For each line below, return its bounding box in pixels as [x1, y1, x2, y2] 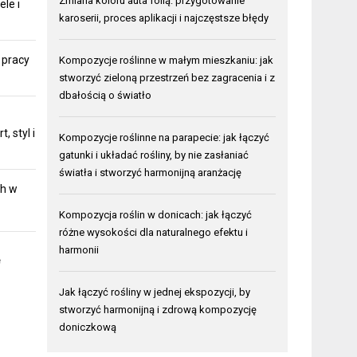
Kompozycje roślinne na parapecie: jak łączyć [59, 131, 270, 143]
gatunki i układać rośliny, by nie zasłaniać [59, 148, 249, 161]
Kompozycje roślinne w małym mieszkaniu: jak [59, 53, 274, 66]
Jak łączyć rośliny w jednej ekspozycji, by [59, 285, 251, 298]
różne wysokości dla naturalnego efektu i [59, 226, 249, 238]
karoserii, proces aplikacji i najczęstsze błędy [59, 11, 269, 24]
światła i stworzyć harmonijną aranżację [59, 166, 242, 178]
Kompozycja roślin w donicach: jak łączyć [59, 208, 253, 221]
